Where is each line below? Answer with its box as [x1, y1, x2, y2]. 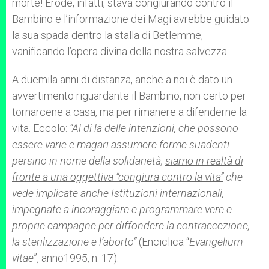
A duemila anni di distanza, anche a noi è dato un [12, 73, 232, 86]
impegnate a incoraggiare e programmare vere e [12, 203, 232, 216]
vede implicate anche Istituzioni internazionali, [12, 187, 224, 199]
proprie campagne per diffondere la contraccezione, [12, 219, 250, 232]
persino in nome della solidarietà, [12, 154, 165, 167]
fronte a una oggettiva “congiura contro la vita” [12, 171, 223, 183]
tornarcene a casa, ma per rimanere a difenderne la [12, 106, 247, 118]
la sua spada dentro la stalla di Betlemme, [12, 29, 203, 41]
